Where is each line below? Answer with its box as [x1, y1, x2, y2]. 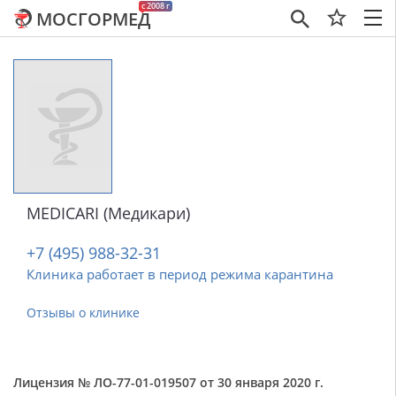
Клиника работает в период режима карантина [27, 265, 333, 283]
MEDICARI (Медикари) [27, 202, 190, 224]
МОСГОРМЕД [36, 7, 150, 31]
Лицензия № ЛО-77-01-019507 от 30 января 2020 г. [13, 374, 324, 391]
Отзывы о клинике [27, 304, 140, 321]
